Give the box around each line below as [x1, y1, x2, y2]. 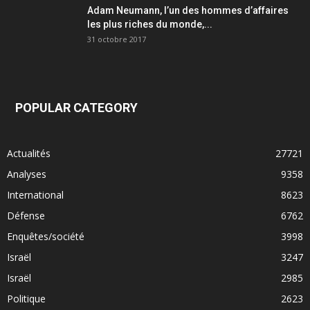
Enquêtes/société [7, 230, 84, 244]
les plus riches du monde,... [87, 19, 212, 30]
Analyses [7, 167, 46, 181]
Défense [7, 209, 45, 223]
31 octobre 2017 [87, 34, 146, 45]
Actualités [7, 147, 51, 161]
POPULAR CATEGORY [15, 100, 138, 116]
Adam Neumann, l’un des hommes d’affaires [87, 5, 289, 17]
